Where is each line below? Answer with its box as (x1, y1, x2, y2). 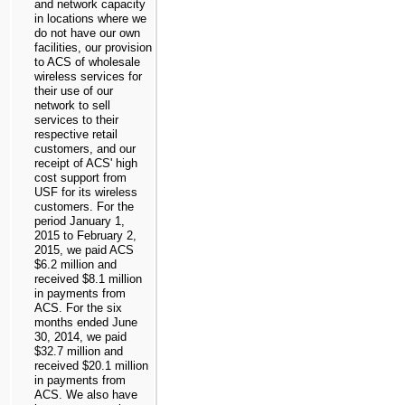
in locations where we (34, 11, 146, 25)
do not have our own (34, 25, 140, 40)
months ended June (34, 315, 137, 329)
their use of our (34, 83, 113, 98)
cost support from (34, 170, 127, 184)
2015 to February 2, (34, 228, 137, 242)
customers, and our (34, 141, 136, 155)
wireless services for (34, 69, 142, 83)
